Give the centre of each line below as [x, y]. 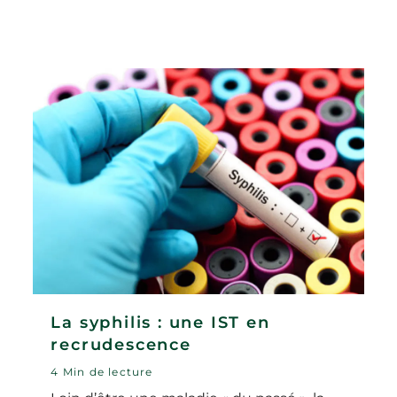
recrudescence [121, 344]
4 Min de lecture [102, 371]
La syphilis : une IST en [160, 322]
